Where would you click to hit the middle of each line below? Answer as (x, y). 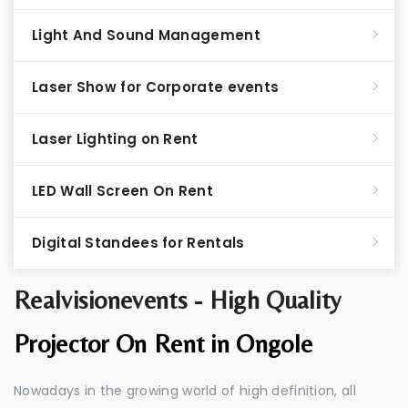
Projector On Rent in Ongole (163, 343)
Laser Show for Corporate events (156, 87)
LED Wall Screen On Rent (122, 191)
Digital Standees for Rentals (138, 243)
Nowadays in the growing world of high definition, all (185, 391)
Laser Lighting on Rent (115, 139)
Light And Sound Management (146, 35)
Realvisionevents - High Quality (178, 300)
